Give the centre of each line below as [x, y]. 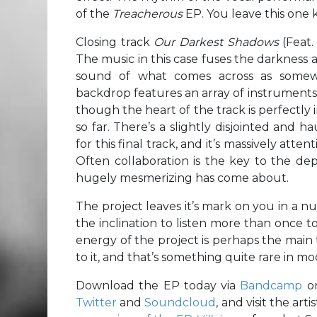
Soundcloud [180, 303]
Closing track [113, 42]
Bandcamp [271, 286]
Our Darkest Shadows [214, 42]
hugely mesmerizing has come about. [182, 178]
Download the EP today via [158, 286]
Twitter [96, 303]
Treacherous [149, 14]
